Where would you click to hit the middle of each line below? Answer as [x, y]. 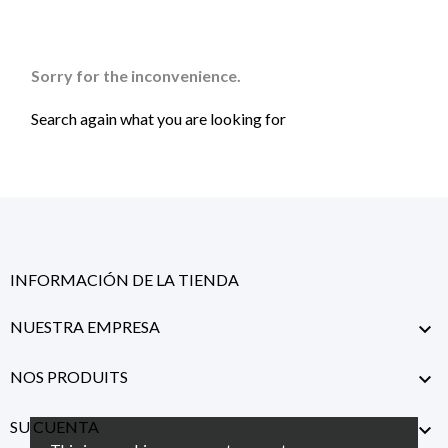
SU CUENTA [54, 427]
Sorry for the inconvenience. [136, 75]
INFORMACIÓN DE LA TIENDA [124, 279]
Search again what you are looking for [158, 118]
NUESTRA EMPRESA [85, 326]
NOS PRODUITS [69, 377]
